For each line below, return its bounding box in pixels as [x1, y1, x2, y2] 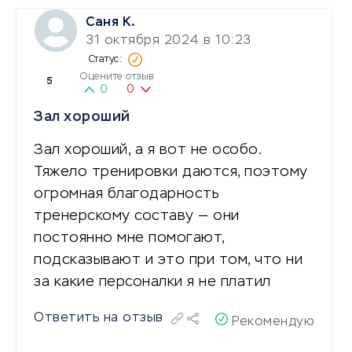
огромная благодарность [34, 186, 219, 201]
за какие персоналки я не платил [34, 274, 271, 289]
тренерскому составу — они [34, 208, 240, 223]
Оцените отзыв [80, 71, 154, 82]
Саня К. [86, 16, 136, 29]
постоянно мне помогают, [34, 230, 225, 245]
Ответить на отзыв [34, 311, 163, 324]
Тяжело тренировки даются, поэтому [34, 164, 308, 179]
